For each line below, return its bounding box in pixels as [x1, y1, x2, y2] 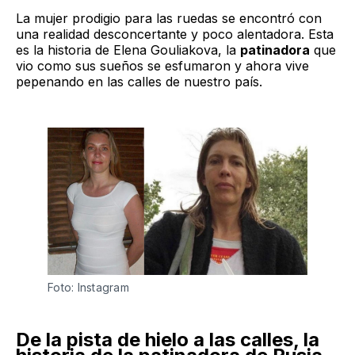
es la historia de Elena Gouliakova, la [16, 41, 240, 58]
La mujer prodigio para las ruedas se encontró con [16, 10, 322, 26]
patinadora [240, 41, 310, 58]
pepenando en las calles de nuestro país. [16, 73, 262, 90]
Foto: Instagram [48, 280, 129, 294]
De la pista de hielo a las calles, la [16, 327, 319, 351]
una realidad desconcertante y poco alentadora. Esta [16, 25, 334, 42]
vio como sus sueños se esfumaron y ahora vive [16, 57, 309, 74]
